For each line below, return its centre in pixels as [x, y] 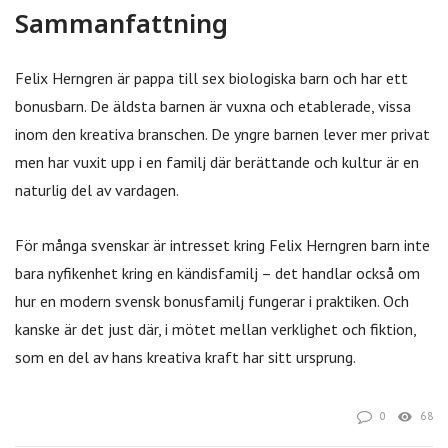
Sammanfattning [121, 23]
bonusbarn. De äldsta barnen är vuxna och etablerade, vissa [213, 105]
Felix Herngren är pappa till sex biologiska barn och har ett [211, 77]
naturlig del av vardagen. [97, 189]
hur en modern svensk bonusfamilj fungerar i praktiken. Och [212, 301]
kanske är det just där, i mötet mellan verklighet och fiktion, [215, 329]
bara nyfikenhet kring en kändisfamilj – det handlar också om [217, 273]
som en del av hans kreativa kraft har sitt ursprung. [185, 357]
